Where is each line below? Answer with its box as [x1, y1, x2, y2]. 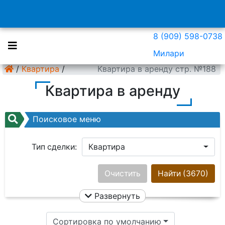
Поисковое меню [33, 114, 101, 124]
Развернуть [92, 191, 140, 201]
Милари [153, 48, 184, 58]
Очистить [104, 169, 141, 178]
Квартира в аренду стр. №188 [97, 64, 216, 74]
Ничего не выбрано [88, 169, 163, 178]
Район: [51, 169, 77, 178]
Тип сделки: [31, 142, 77, 152]
